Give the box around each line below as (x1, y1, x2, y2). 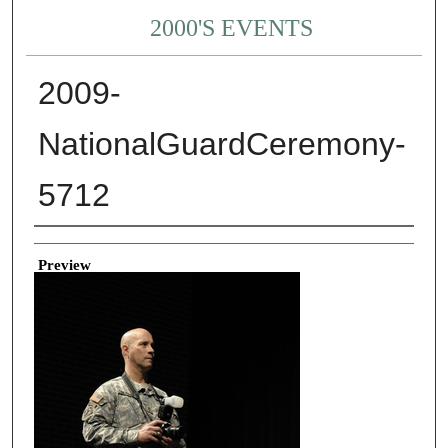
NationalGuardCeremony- (37, 126, 406, 163)
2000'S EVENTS (150, 15, 314, 42)
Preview (37, 256, 91, 273)
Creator (33, 233, 80, 250)
